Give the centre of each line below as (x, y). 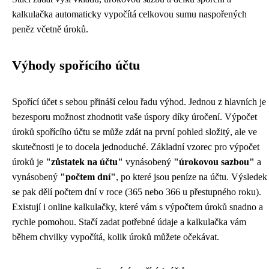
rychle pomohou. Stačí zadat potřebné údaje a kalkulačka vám (129, 222)
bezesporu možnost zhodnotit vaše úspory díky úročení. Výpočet (134, 116)
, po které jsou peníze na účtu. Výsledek (192, 177)
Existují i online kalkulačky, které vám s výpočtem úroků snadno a (138, 207)
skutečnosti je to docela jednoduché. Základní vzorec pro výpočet (136, 147)
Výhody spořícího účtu (76, 65)
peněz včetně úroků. (50, 29)
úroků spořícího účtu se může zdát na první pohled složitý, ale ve (134, 131)
